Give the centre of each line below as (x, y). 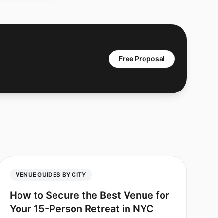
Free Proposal (142, 59)
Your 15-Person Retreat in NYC (82, 209)
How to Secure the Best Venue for (89, 195)
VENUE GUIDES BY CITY (51, 174)
